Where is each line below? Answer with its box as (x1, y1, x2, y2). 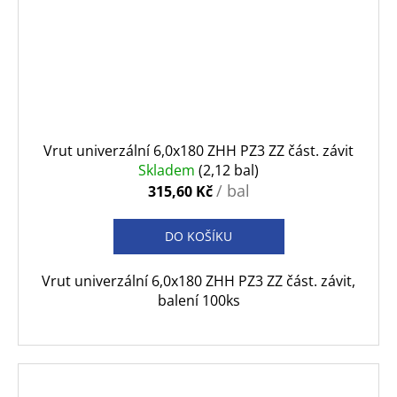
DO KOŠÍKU (165, 228, 232, 245)
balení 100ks (157, 291, 240, 311)
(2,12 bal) (198, 160, 259, 181)
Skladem (138, 160, 198, 181)
